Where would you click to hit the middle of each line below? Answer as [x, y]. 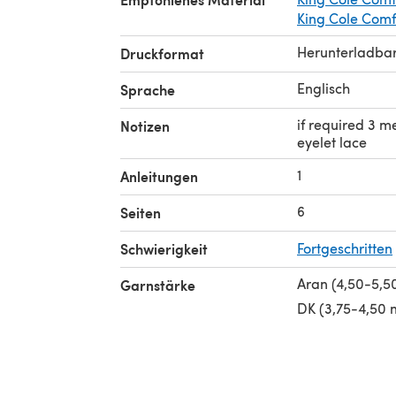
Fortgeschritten [345, 247]
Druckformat [162, 53]
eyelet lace [332, 141]
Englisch [324, 88]
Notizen [145, 126]
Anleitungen [159, 176]
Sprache [148, 89]
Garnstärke [158, 285]
